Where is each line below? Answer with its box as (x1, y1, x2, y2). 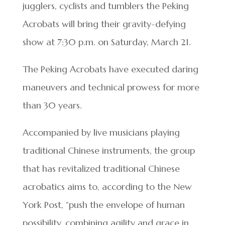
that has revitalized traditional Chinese (22, 162, 180, 174)
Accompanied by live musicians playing (22, 126, 180, 138)
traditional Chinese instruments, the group (22, 144, 195, 156)
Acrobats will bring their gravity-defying (22, 18, 186, 30)
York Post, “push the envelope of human (22, 198, 185, 210)
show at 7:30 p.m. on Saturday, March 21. (22, 36, 196, 48)
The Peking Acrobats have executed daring (22, 63, 198, 75)
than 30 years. (22, 99, 87, 111)
